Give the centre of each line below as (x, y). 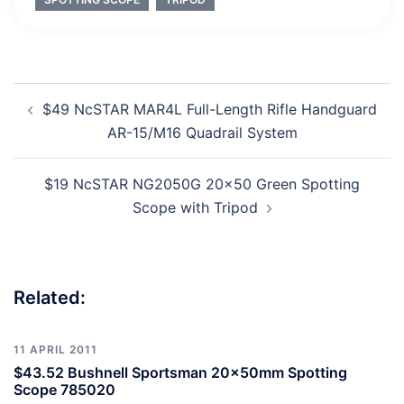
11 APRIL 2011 (55, 350)
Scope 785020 (64, 390)
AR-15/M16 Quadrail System (202, 133)
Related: (50, 298)
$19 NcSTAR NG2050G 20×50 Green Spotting (202, 184)
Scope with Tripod (195, 208)
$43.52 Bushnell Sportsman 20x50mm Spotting (180, 373)
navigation (68, 120)
